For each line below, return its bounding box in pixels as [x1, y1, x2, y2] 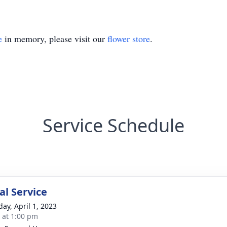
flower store [107, 32, 150, 45]
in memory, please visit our [2, 32, 107, 45]
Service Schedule [43, 113, 184, 138]
